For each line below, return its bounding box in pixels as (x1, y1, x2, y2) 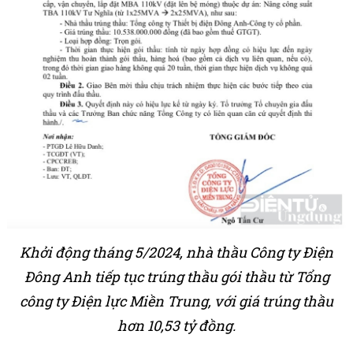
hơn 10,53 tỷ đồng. (117, 315, 236, 335)
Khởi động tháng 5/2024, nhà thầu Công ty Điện (20, 242, 333, 262)
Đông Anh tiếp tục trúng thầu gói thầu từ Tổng (24, 266, 329, 286)
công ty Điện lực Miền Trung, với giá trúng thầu (20, 291, 333, 310)
